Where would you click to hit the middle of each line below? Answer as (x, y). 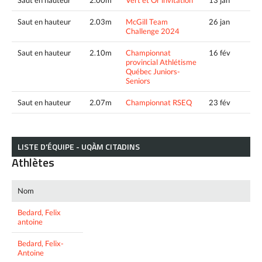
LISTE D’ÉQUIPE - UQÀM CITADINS (79, 146)
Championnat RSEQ (159, 102)
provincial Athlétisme (161, 62)
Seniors (138, 80)
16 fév (220, 52)
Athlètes (33, 162)
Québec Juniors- (153, 71)
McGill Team (147, 21)
